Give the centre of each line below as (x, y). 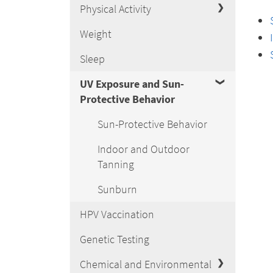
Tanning (116, 164)
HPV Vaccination (117, 214)
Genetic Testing (115, 239)
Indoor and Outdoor (144, 149)
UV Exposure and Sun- (132, 84)
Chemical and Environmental (146, 264)
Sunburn (117, 189)
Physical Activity (115, 9)
